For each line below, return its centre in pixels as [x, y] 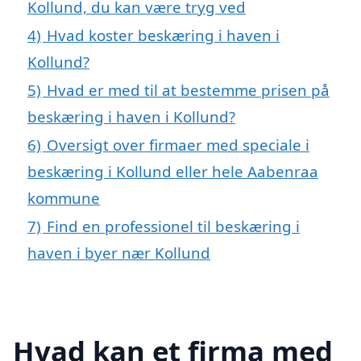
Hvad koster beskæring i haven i [163, 35]
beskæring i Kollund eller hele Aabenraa [173, 171]
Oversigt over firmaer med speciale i [178, 144]
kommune [64, 197]
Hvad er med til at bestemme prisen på [188, 89]
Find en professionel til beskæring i [173, 226]
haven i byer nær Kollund [119, 252]
